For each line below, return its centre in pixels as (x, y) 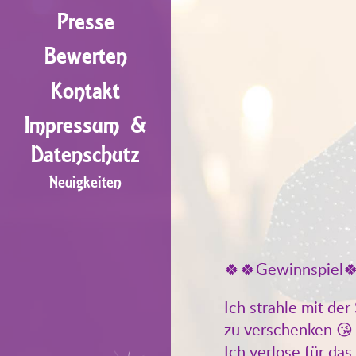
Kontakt (85, 91)
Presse (85, 21)
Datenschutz (85, 155)
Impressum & (85, 126)
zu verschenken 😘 (289, 329)
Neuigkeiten (85, 182)
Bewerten (85, 56)
